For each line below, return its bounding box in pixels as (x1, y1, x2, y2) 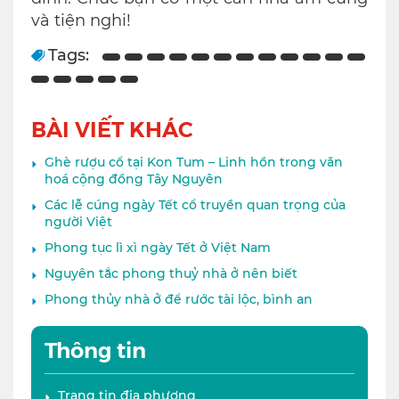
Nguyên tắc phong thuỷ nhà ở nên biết (45, 265, 297, 282)
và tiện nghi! (31, 11, 131, 31)
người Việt (45, 214, 112, 231)
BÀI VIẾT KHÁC (31, 113, 193, 144)
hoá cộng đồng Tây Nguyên (45, 171, 223, 188)
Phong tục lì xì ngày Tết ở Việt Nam (45, 240, 271, 256)
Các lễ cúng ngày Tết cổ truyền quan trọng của (45, 197, 346, 214)
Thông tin (45, 334, 146, 365)
